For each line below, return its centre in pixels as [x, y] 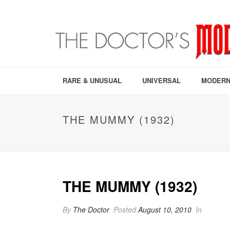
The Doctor [91, 209]
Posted [125, 209]
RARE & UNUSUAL [92, 80]
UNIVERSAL [161, 80]
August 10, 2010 [165, 209]
